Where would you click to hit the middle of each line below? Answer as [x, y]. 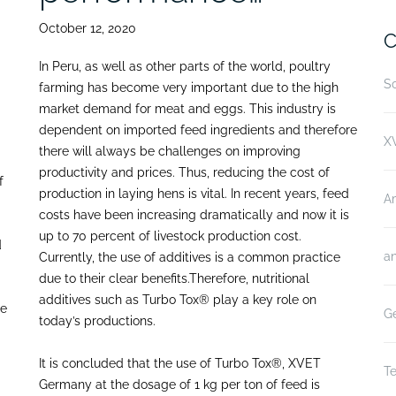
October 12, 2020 [88, 29]
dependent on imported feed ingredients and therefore [198, 130]
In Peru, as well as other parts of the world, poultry [185, 67]
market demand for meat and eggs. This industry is [187, 109]
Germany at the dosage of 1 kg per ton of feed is [179, 385]
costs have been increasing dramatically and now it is [194, 215]
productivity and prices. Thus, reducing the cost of [184, 173]
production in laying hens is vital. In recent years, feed [194, 194]
